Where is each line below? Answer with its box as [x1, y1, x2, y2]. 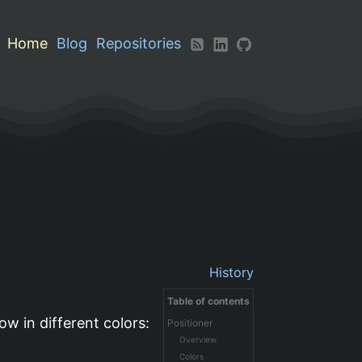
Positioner [166, 316, 213, 329]
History [208, 263, 254, 280]
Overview [179, 334, 217, 344]
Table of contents [166, 294, 250, 307]
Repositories [95, 34, 181, 52]
